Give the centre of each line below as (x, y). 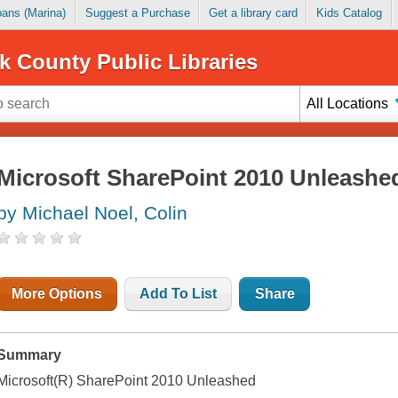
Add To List (179, 294)
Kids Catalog (349, 13)
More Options (57, 294)
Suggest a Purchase (137, 13)
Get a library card (253, 13)
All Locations (348, 103)
